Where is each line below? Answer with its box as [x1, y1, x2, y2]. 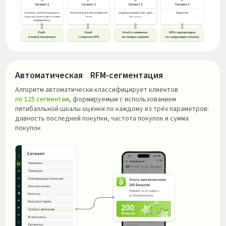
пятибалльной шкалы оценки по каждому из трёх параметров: [15, 103, 209, 114]
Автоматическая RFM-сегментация [15, 69, 163, 82]
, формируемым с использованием [69, 94, 176, 104]
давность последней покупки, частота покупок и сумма [15, 113, 189, 124]
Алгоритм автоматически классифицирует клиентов [15, 84, 178, 95]
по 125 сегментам [15, 94, 69, 104]
